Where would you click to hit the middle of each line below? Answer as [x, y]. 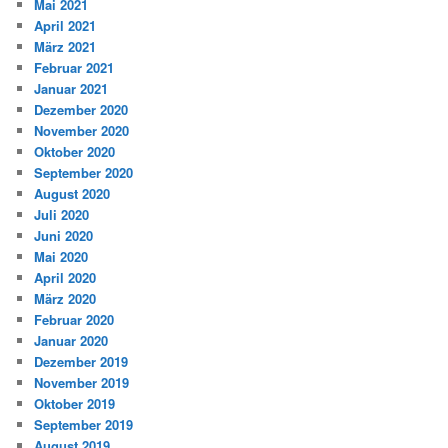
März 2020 [65, 298]
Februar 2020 [74, 319]
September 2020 [84, 172]
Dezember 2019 [81, 361]
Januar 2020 [71, 340]
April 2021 [65, 25]
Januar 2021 [71, 88]
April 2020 [65, 277]
